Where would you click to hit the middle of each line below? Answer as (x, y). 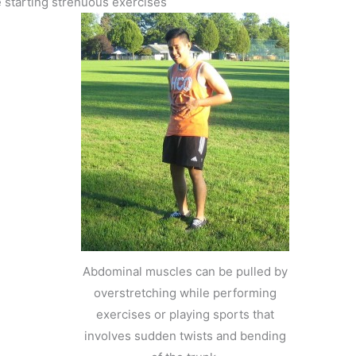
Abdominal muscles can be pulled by (185, 271)
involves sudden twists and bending (185, 335)
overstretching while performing (185, 292)
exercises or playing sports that (185, 314)
